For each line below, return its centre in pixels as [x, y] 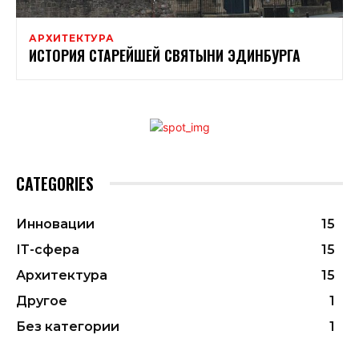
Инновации [55, 224]
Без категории [68, 326]
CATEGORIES [55, 183]
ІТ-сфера [48, 249]
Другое [42, 301]
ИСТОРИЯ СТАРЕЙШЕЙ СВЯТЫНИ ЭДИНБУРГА [167, 55]
